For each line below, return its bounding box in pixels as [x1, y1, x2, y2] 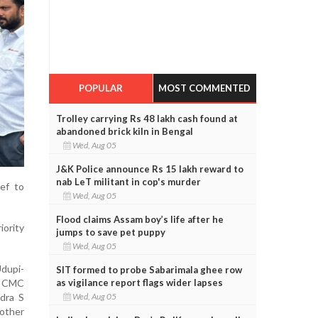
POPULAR [78, 82, 123, 94]
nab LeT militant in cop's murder [55, 175, 201, 187]
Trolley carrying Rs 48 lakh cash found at [55, 112, 238, 124]
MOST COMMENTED [158, 82, 251, 94]
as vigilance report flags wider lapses [55, 276, 223, 288]
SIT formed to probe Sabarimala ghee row [55, 263, 242, 275]
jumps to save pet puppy [55, 226, 165, 238]
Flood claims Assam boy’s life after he [55, 213, 224, 225]
